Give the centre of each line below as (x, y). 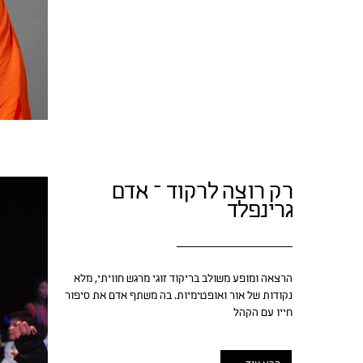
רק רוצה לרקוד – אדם (202, 193)
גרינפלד (259, 212)
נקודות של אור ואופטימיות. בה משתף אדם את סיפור (179, 296)
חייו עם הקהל (263, 313)
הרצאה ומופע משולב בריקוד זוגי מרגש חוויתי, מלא (183, 279)
